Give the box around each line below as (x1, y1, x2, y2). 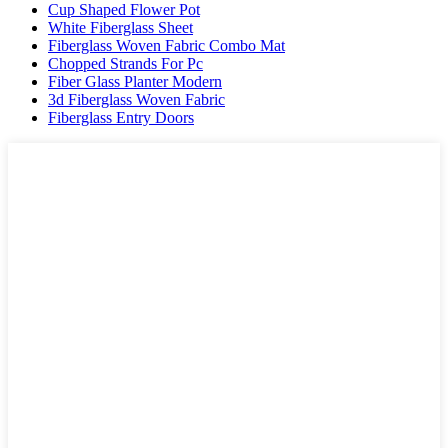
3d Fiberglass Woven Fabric (48, 90, 225, 108)
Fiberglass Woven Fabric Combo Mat (48, 36, 285, 54)
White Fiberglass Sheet (48, 18, 193, 36)
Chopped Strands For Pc (48, 54, 203, 72)
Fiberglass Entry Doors (48, 108, 194, 126)
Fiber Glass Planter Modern (48, 72, 222, 90)
